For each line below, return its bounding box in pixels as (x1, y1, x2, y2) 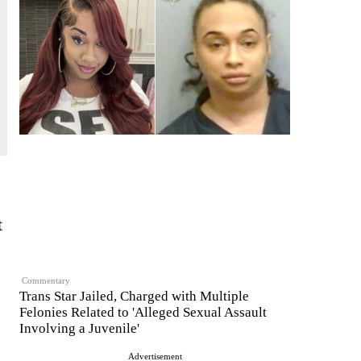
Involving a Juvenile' (19, 321, 139, 337)
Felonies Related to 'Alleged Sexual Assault (19, 305, 267, 321)
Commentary (22, 275, 71, 285)
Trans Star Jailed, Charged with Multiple (19, 288, 249, 305)
